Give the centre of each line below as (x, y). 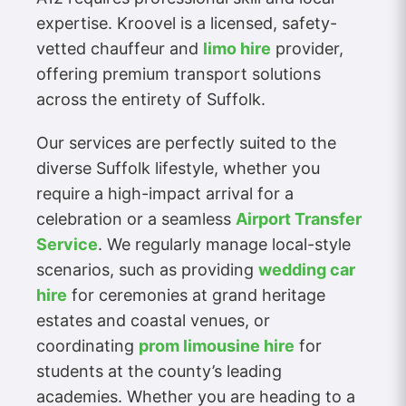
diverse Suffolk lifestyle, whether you (178, 168)
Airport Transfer (299, 218)
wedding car (307, 269)
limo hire (237, 48)
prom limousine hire (217, 345)
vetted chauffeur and (120, 48)
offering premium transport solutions (179, 73)
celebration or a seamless (136, 218)
